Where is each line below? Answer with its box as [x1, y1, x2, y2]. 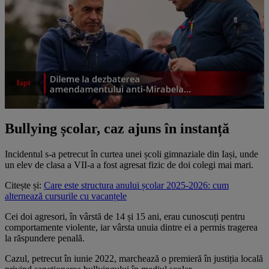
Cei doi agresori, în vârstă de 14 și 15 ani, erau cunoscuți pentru [5, 211, 245, 222]
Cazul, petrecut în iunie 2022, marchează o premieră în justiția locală [5, 253, 263, 264]
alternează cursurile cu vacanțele [5, 190, 127, 201]
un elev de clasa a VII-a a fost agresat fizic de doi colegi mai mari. [5, 159, 253, 170]
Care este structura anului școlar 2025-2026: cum [44, 180, 229, 190]
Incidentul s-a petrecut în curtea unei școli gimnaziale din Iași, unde [5, 148, 258, 159]
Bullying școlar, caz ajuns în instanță [5, 120, 229, 136]
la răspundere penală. [5, 232, 85, 243]
